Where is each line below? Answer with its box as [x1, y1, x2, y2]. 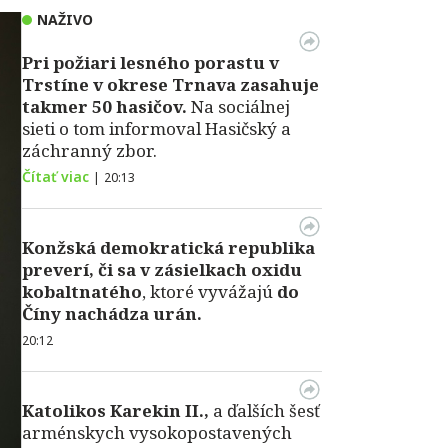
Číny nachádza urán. [22, 302, 202, 325]
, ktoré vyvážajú [142, 280, 277, 303]
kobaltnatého [22, 280, 142, 303]
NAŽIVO [37, 10, 93, 29]
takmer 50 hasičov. [22, 95, 187, 118]
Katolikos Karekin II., [22, 399, 209, 422]
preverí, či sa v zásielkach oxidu [22, 258, 302, 281]
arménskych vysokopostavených [22, 421, 292, 444]
